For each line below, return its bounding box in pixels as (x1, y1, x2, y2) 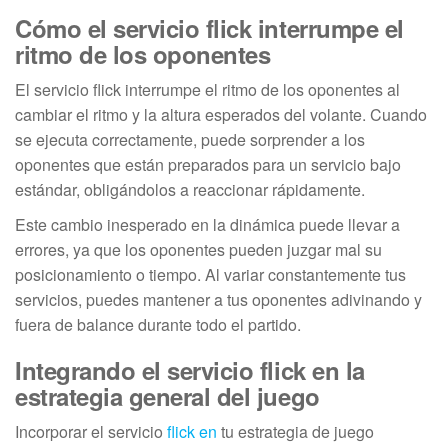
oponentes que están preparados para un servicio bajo (15, 153, 401, 176)
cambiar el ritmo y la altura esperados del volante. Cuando (15, 103, 427, 126)
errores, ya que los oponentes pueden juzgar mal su (15, 238, 382, 261)
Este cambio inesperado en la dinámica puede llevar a (15, 213, 400, 236)
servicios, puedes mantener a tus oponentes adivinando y (15, 288, 422, 311)
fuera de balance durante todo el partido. (15, 313, 301, 336)
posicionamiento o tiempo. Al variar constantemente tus (15, 263, 406, 286)
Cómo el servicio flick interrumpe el (15, 11, 404, 45)
